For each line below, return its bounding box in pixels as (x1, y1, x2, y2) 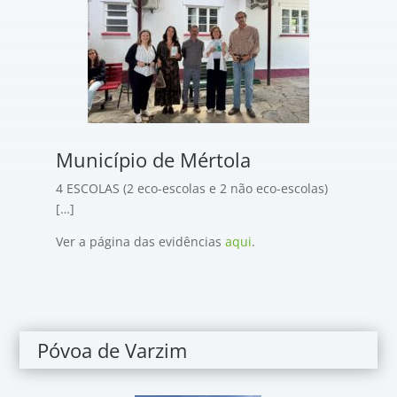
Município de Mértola (55, 146, 251, 173)
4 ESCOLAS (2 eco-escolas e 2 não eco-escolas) (55, 180, 328, 197)
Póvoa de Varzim (37, 337, 188, 363)
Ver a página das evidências (55, 233, 225, 250)
